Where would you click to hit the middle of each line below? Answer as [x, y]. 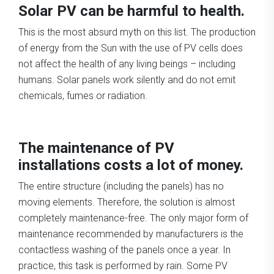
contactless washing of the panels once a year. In [124, 250]
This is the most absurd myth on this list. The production [137, 32]
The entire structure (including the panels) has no [121, 186]
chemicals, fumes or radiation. [83, 95]
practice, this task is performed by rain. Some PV [123, 265]
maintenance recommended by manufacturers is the [131, 234]
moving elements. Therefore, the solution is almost [127, 202]
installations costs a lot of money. [131, 165]
